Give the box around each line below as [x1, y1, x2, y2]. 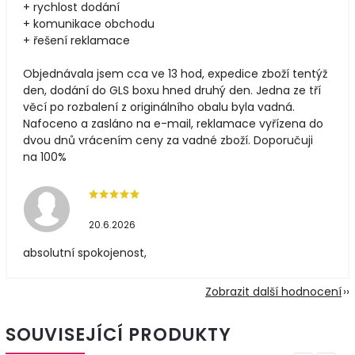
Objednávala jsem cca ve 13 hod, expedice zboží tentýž [23, 65, 327, 82]
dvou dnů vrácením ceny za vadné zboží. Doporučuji [23, 132, 313, 148]
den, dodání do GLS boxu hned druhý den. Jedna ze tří [23, 82, 321, 98]
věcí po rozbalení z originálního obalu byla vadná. [23, 98, 295, 115]
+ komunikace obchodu [23, 15, 155, 32]
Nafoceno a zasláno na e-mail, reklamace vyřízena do [23, 115, 323, 132]
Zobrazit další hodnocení [205, 283, 342, 300]
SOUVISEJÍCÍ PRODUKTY [6, 321, 231, 347]
